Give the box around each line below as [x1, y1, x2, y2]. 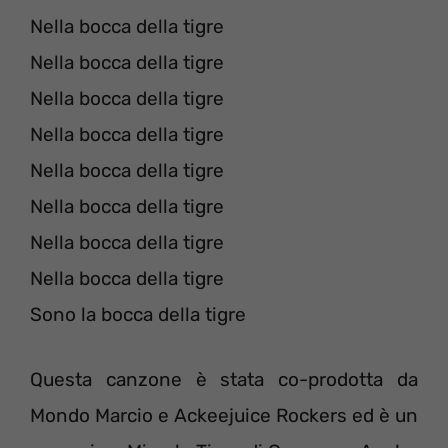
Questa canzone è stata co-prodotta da [30, 367, 418, 391]
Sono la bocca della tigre [30, 303, 246, 327]
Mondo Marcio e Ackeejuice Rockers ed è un [30, 403, 418, 427]
